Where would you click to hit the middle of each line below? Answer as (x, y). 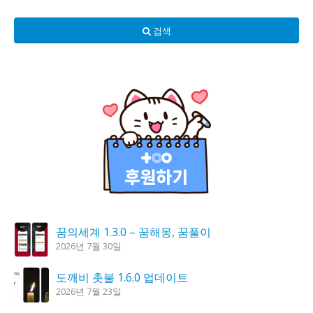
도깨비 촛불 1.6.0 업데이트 (122, 278)
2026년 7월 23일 (89, 292)
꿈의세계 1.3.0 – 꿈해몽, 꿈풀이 (133, 232)
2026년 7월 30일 (89, 246)
